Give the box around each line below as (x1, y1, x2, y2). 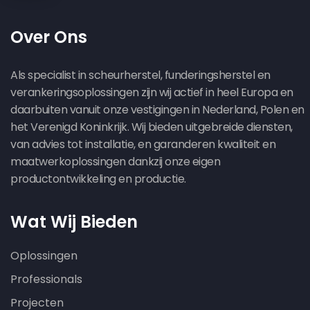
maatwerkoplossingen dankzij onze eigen (10, 153, 220, 170)
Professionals (10, 271, 82, 287)
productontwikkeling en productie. (10, 170, 186, 187)
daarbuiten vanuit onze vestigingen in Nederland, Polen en (10, 101, 304, 118)
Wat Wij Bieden (10, 210, 138, 233)
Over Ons (10, 25, 87, 48)
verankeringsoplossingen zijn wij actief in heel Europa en (10, 84, 293, 100)
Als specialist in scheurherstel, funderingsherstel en (10, 66, 271, 83)
